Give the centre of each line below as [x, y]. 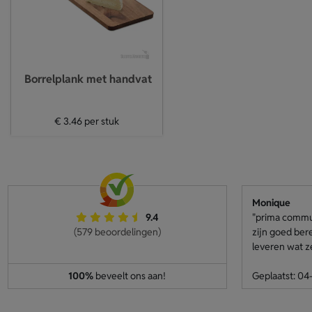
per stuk [101, 121]
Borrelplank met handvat [88, 79]
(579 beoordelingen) [117, 232]
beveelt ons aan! [130, 276]
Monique [271, 203]
